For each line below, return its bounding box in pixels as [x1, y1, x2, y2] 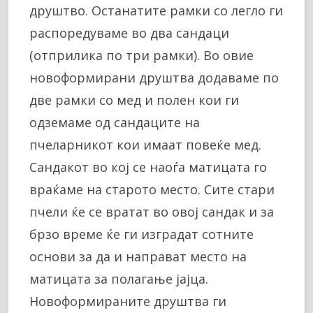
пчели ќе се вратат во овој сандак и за [29, 203, 274, 220]
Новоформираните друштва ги [29, 292, 226, 310]
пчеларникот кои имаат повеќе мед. [29, 136, 261, 153]
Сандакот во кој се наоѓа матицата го [29, 158, 267, 175]
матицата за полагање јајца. [29, 270, 208, 287]
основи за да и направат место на [29, 247, 247, 265]
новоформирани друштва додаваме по [29, 68, 279, 86]
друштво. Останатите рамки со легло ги [29, 1, 283, 19]
